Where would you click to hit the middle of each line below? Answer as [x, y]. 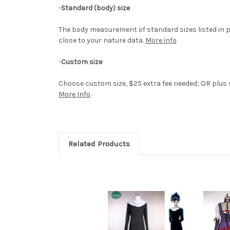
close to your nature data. [101, 41]
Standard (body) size [95, 8]
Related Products [99, 144]
